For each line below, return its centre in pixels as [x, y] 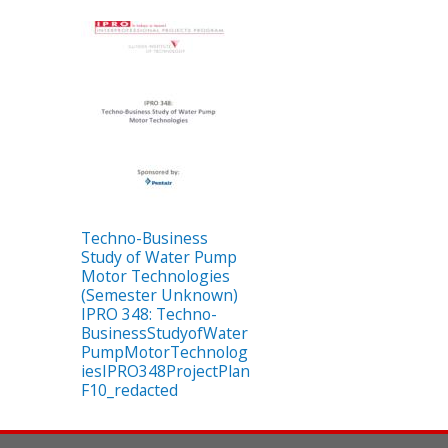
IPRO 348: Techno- [149, 314]
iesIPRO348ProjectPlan [165, 371]
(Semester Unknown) [159, 295]
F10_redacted [129, 390]
